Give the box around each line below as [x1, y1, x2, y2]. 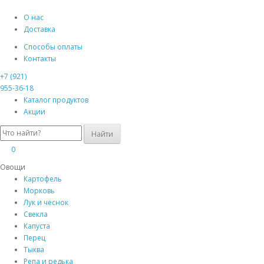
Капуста [24, 221, 50, 231]
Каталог [24, 95, 52, 105]
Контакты [24, 54, 56, 64]
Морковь [24, 186, 55, 196]
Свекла [24, 209, 48, 219]
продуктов [52, 95, 88, 105]
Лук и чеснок [24, 197, 68, 207]
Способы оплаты [24, 42, 82, 52]
